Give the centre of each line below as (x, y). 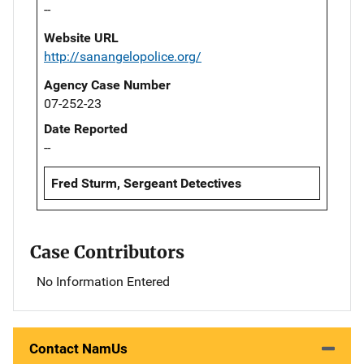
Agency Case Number (107, 84)
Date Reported (86, 128)
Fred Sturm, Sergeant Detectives (146, 183)
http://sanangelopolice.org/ (123, 56)
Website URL (81, 37)
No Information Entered (103, 281)
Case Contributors (107, 252)
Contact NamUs (78, 348)
